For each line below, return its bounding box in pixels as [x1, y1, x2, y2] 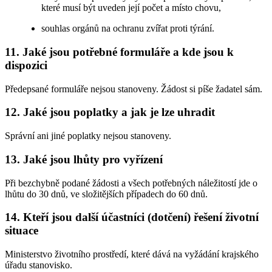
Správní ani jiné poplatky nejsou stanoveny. [5, 131, 171, 141]
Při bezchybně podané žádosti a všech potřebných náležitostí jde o [5, 177, 257, 188]
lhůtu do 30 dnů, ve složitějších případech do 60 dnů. [5, 188, 208, 199]
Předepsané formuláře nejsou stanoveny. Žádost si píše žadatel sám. [5, 83, 262, 94]
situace [5, 224, 38, 237]
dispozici [5, 58, 47, 72]
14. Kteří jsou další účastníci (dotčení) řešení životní [5, 211, 259, 224]
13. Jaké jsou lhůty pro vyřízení [5, 152, 163, 166]
